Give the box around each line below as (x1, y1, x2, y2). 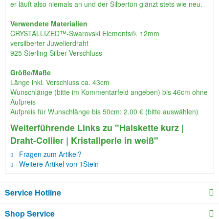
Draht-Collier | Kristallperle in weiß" (10, 134, 158, 147)
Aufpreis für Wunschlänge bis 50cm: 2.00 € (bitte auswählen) (10, 107, 198, 116)
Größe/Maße (10, 67, 51, 77)
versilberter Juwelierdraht (10, 38, 88, 48)
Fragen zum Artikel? (17, 149, 82, 159)
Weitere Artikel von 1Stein (17, 159, 99, 169)
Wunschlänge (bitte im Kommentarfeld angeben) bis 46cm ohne (10, 87, 208, 97)
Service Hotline (5, 187, 61, 198)
